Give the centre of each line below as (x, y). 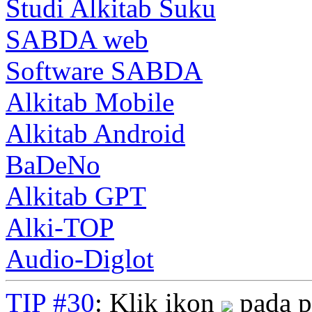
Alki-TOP (60, 228)
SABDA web (77, 40)
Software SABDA (104, 71)
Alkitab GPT (76, 196)
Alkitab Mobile (90, 102)
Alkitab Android (95, 134)
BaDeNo (53, 165)
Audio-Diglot (80, 259)
